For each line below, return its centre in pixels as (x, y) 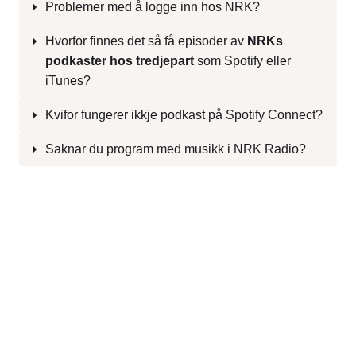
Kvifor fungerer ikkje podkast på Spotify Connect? (184, 114)
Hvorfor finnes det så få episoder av (146, 41)
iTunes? (68, 80)
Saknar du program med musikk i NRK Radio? (176, 149)
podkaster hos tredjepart (120, 60)
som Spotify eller (242, 60)
